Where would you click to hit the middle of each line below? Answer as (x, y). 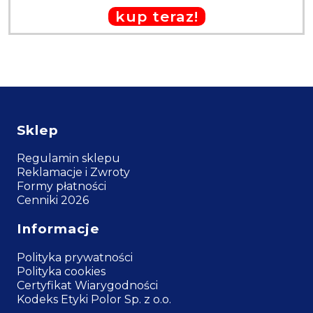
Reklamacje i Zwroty (73, 173)
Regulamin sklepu (68, 159)
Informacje (58, 229)
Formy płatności (61, 187)
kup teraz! (156, 16)
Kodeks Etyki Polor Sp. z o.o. (94, 299)
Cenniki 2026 (53, 201)
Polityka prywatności (75, 257)
